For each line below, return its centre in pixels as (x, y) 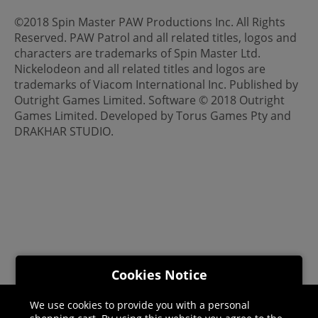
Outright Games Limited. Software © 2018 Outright (149, 100)
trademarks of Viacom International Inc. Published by (156, 84)
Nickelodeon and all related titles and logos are (140, 68)
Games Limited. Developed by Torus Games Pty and (153, 115)
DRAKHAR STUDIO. (64, 131)
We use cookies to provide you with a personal (140, 305)
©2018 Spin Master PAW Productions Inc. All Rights (150, 22)
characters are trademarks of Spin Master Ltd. (137, 53)
